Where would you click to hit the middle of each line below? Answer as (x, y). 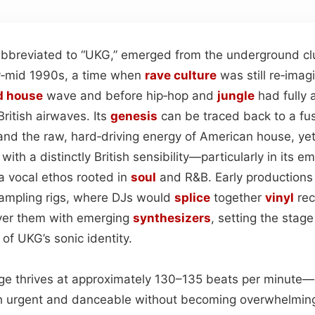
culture (195, 75)
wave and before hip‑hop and (130, 95)
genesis (134, 116)
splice (192, 197)
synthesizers (172, 218)
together (238, 197)
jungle (236, 95)
